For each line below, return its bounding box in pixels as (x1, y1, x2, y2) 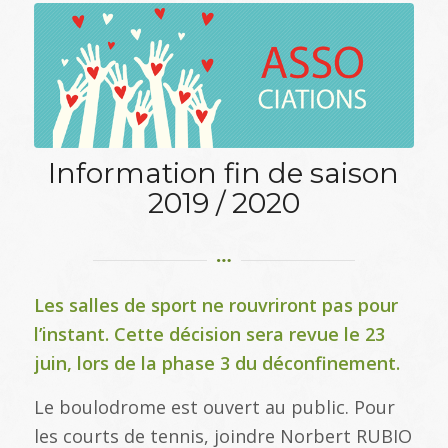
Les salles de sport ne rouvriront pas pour (33, 293, 398, 318)
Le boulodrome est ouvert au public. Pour (33, 395, 395, 420)
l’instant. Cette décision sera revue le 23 (33, 322, 385, 347)
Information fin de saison (48, 155, 400, 190)
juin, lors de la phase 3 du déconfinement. (33, 351, 400, 376)
